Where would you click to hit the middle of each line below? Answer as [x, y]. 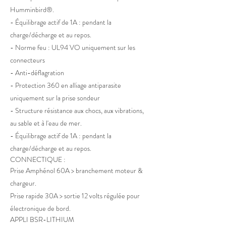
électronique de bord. [40, 208]
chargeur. [23, 183]
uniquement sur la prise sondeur [55, 98]
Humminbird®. [32, 10]
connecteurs [27, 60]
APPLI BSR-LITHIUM [42, 219]
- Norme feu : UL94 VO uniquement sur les [73, 47]
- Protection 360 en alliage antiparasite [66, 85]
